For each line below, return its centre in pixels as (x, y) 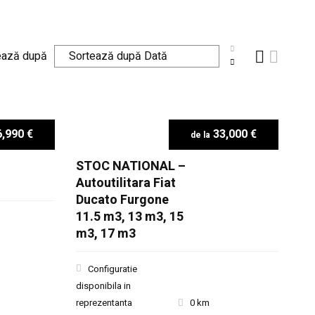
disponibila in (104, 286)
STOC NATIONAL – (131, 166)
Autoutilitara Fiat (126, 183)
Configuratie (113, 269)
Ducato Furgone (123, 200)
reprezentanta (104, 303)
